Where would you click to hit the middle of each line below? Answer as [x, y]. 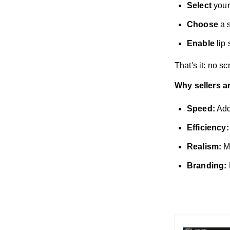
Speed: [201, 108]
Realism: [204, 146]
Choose [203, 24]
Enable [201, 43]
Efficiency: [208, 127]
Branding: [207, 165]
